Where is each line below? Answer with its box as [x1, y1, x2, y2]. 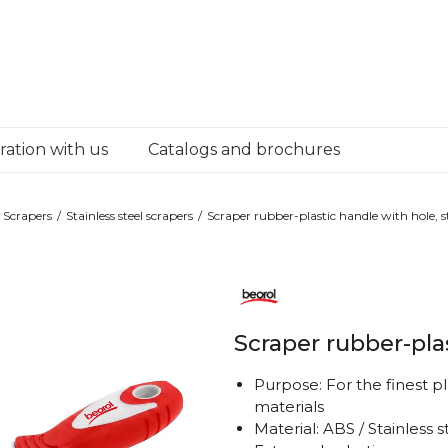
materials [254, 397, 324, 416]
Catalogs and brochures [148, 140, 340, 159]
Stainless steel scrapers [66, 208, 193, 223]
